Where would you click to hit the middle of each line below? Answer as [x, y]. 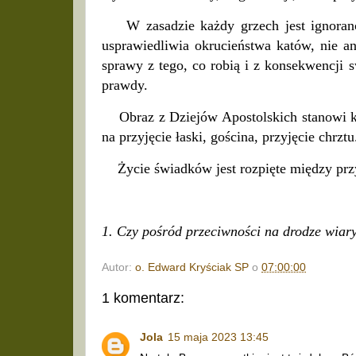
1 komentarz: [143, 298]
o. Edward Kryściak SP [192, 268]
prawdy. [127, 85]
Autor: [118, 268]
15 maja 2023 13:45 [218, 337]
